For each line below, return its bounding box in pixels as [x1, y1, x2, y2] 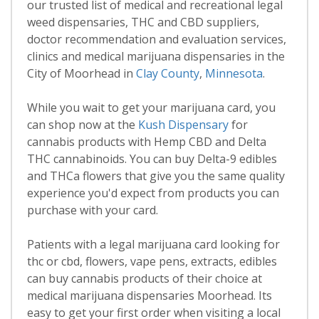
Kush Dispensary [137, 117, 229, 132]
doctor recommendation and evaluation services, [26, 31, 286, 47]
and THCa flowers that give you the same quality [26, 168, 285, 184]
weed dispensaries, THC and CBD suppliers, [26, 14, 259, 30]
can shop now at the [26, 117, 138, 132]
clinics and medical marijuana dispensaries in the [26, 48, 285, 64]
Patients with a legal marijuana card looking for [26, 236, 280, 252]
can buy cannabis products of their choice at [26, 271, 262, 286]
